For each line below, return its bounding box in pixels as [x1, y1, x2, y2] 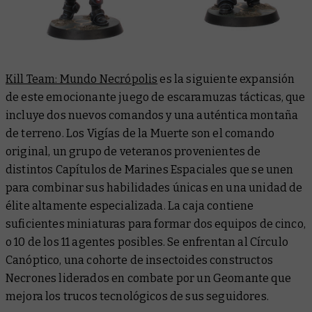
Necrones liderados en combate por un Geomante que [6, 272, 291, 286]
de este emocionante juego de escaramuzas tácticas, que [6, 91, 306, 104]
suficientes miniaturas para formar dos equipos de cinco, [6, 217, 306, 231]
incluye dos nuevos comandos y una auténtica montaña [6, 109, 299, 123]
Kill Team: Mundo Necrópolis [6, 72, 158, 86]
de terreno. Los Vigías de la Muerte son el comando [6, 127, 275, 141]
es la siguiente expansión [157, 72, 295, 86]
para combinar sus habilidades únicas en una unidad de [6, 181, 303, 195]
